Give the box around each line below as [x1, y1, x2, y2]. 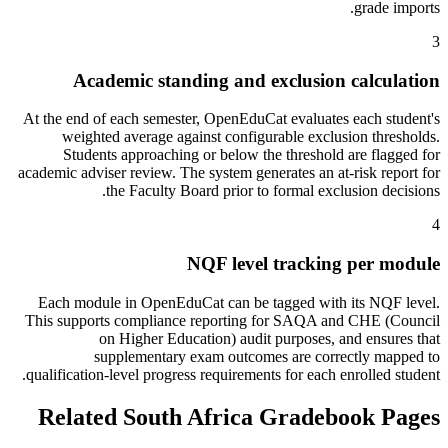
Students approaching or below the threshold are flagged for [63, 146, 440, 164]
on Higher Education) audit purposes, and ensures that [99, 329, 440, 347]
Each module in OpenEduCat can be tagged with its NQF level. [38, 293, 440, 311]
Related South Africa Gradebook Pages [38, 403, 440, 430]
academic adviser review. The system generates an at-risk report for [18, 164, 440, 182]
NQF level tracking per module [187, 253, 440, 275]
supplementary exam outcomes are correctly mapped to [94, 347, 440, 365]
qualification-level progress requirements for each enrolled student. [26, 365, 440, 383]
